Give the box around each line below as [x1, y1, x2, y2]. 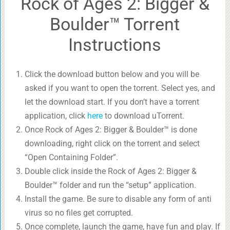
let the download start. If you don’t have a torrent [24, 97, 199, 107]
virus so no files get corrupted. [24, 208, 133, 218]
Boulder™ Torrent [50, 14, 180, 35]
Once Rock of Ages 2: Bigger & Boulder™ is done [24, 125, 197, 135]
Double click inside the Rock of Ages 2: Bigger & [24, 166, 197, 177]
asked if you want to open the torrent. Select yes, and [24, 83, 215, 93]
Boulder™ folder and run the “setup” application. [24, 180, 196, 190]
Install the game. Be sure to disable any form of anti [24, 194, 212, 204]
